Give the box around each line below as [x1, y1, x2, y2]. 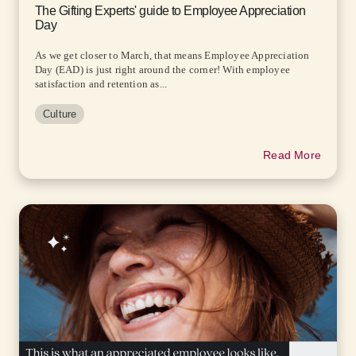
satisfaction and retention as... [35, 77, 168, 90]
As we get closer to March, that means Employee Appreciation [35, 48, 310, 61]
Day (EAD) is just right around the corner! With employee [35, 63, 290, 75]
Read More [263, 148, 321, 161]
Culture [43, 107, 77, 120]
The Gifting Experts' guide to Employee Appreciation [35, 3, 306, 17]
